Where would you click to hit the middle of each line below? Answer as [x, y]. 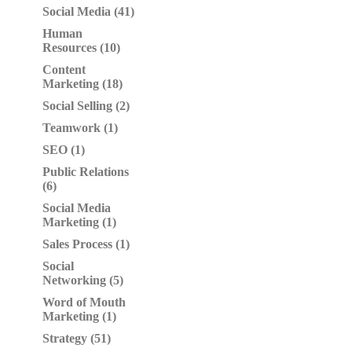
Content [64, 70]
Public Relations [86, 172]
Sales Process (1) [86, 244]
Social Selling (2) [86, 106]
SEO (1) [64, 150]
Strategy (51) [77, 338]
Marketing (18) [82, 84]
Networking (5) [83, 280]
